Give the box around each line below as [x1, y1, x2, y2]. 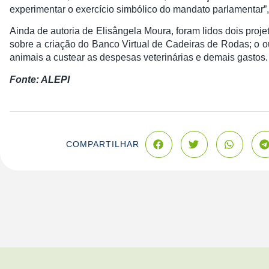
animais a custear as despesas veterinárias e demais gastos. [10, 52, 268, 63]
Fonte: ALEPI [10, 74, 70, 85]
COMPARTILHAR [65, 139, 139, 150]
